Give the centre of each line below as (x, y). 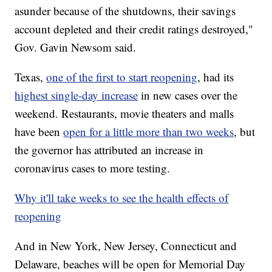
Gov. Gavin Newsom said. (76, 47)
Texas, (31, 77)
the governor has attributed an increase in (109, 150)
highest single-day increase (76, 95)
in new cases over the (188, 95)
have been (39, 132)
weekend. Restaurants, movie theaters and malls (124, 114)
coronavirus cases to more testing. (93, 168)
